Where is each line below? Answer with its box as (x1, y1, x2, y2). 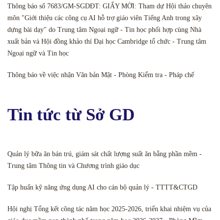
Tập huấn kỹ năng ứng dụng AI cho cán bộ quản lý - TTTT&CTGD (7, 184, 197, 192)
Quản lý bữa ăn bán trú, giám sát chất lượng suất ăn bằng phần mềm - (7, 150, 202, 158)
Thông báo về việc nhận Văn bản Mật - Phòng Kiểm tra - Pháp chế (7, 71, 194, 79)
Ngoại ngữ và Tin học (7, 50, 69, 57)
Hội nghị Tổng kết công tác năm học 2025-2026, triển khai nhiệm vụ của (7, 205, 211, 213)
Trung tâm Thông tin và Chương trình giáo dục (7, 162, 139, 170)
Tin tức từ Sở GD (7, 105, 135, 125)
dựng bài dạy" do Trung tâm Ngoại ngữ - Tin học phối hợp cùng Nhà (7, 26, 201, 34)
